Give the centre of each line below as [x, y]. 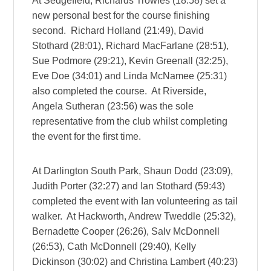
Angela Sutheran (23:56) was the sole [113, 106]
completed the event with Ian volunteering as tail [135, 201]
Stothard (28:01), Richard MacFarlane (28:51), [131, 45]
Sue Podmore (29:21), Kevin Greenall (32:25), [130, 60]
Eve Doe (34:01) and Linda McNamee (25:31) [130, 76]
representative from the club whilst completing [130, 121]
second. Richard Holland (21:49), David [118, 30]
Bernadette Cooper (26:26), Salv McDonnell [126, 231]
